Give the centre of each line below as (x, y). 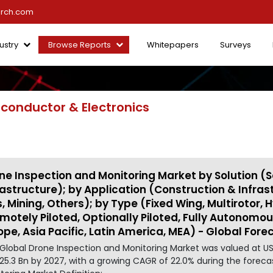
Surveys (236, 44)
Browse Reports (80, 44)
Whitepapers (173, 44)
